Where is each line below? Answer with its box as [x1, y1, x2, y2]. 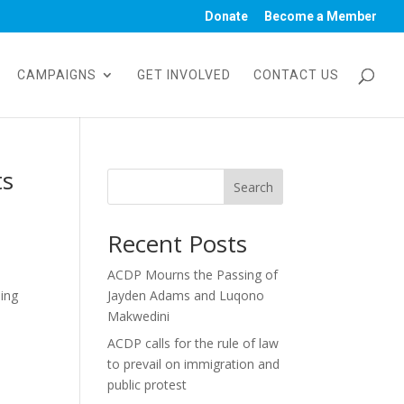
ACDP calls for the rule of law [107, 335, 280, 352]
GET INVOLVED [137, 68, 231, 82]
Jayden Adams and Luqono [107, 287, 265, 304]
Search [233, 178, 273, 196]
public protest [107, 376, 188, 393]
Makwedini [107, 308, 170, 325]
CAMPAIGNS [17, 68, 96, 82]
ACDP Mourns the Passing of [107, 266, 279, 283]
